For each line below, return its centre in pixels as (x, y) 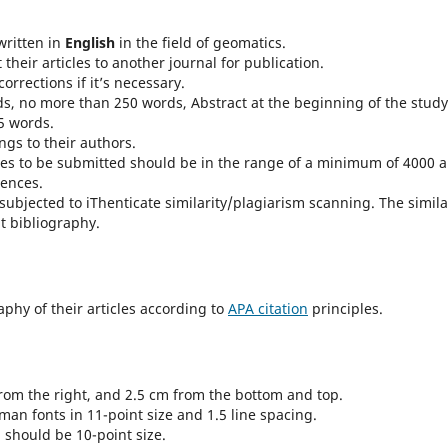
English (90, 42)
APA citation (268, 308)
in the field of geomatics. (200, 42)
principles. (345, 308)
